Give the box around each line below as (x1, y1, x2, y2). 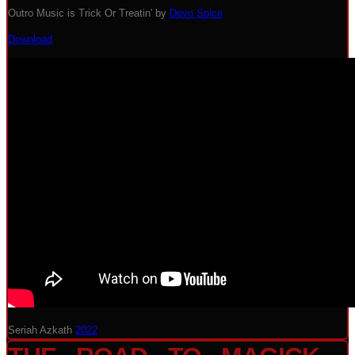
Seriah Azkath (8, 324, 72, 336)
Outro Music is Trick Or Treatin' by (8, 7, 170, 19)
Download (8, 33, 52, 45)
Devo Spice (170, 7, 223, 19)
